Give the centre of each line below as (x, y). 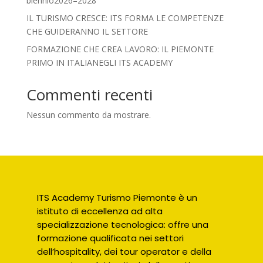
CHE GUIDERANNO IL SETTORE (87, 32)
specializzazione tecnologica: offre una (123, 225)
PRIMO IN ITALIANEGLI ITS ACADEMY (99, 63)
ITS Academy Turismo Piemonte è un (117, 198)
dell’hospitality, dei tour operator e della (124, 252)
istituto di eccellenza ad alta (100, 211)
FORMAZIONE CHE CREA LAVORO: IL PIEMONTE (120, 49)
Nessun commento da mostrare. (88, 115)
